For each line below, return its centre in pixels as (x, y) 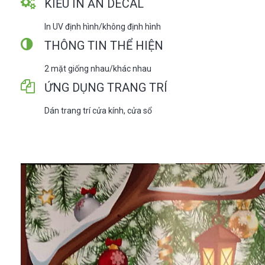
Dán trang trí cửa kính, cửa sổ (98, 110)
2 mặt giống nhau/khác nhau (98, 68)
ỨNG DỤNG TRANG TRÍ (106, 87)
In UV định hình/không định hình (103, 26)
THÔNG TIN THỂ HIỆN (104, 45)
